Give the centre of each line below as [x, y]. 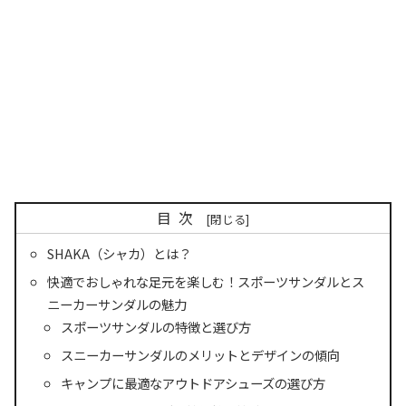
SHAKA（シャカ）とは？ [120, 253]
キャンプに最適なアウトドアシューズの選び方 [193, 382]
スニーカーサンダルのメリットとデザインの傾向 [200, 354]
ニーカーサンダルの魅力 [117, 304]
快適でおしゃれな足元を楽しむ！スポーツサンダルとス [206, 281]
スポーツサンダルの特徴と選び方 [155, 326]
